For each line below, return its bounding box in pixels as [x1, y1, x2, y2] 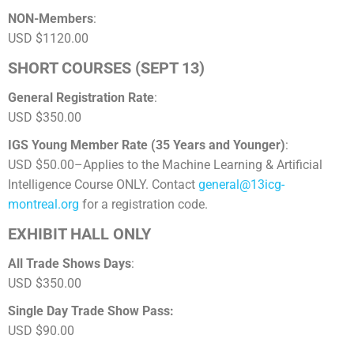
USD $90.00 [8, 323, 74, 338]
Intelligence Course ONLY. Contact [8, 177, 198, 192]
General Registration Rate [8, 90, 154, 105]
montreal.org [8, 197, 79, 212]
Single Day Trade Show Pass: [8, 303, 174, 318]
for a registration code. [79, 197, 208, 212]
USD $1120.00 [8, 31, 88, 46]
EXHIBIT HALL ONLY [8, 224, 151, 243]
